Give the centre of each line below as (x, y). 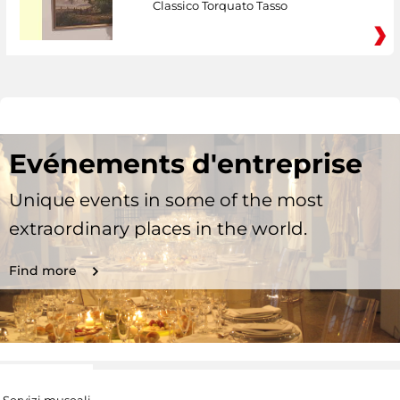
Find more (43, 271)
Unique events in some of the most (166, 200)
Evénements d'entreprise (186, 164)
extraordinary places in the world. (158, 229)
